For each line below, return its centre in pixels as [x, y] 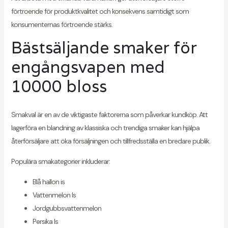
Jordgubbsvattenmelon [67, 208]
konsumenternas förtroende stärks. [62, 25]
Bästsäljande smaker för [104, 48]
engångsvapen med [88, 67]
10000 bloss [59, 87]
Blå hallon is [48, 181]
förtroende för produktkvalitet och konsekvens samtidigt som [100, 11]
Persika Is [45, 221]
